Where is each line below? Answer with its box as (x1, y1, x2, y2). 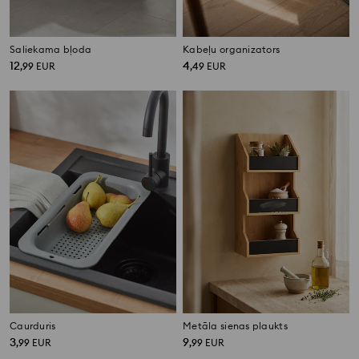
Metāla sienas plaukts (183, 320, 288, 333)
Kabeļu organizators (183, 43, 280, 56)
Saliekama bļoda (10, 43, 92, 56)
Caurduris (10, 320, 56, 333)
